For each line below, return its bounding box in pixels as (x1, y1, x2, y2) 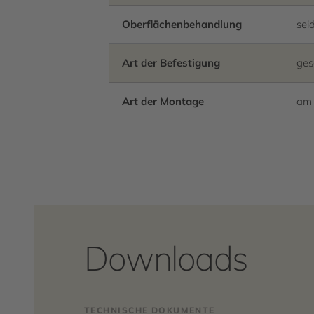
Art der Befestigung (122, 56, 220, 69)
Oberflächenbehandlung (122, 18, 242, 31)
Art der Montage (122, 95, 204, 108)
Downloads (84, 237, 249, 279)
